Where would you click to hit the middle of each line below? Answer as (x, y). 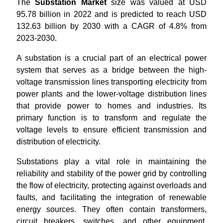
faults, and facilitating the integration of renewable (111, 197)
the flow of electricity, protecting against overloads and (111, 185)
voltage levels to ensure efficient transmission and (111, 130)
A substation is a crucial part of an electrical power (111, 58)
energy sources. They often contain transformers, (111, 209)
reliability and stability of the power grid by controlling (111, 173)
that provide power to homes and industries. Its (111, 106)
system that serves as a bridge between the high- (111, 70)
